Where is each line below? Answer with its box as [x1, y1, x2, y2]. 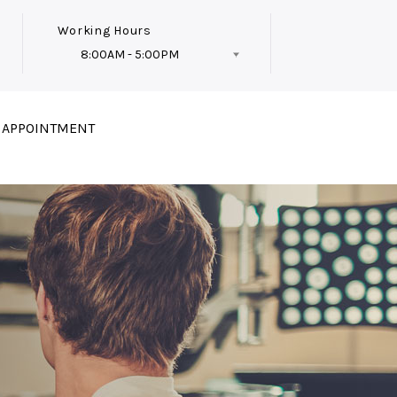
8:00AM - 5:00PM [80, 47, 179, 63]
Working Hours [57, 23, 152, 39]
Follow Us [165, 105, 235, 123]
